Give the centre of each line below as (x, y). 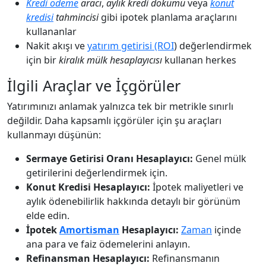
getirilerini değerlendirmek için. (97, 172)
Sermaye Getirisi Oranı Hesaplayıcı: (110, 158)
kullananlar (51, 31)
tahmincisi (76, 17)
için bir (42, 60)
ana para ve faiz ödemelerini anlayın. (108, 244)
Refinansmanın (185, 258)
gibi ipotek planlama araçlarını (168, 17)
